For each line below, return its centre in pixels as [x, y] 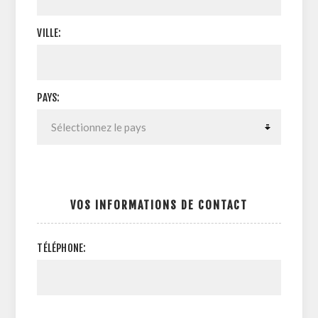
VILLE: [49, 33]
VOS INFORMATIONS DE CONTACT [159, 205]
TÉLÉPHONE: [62, 248]
